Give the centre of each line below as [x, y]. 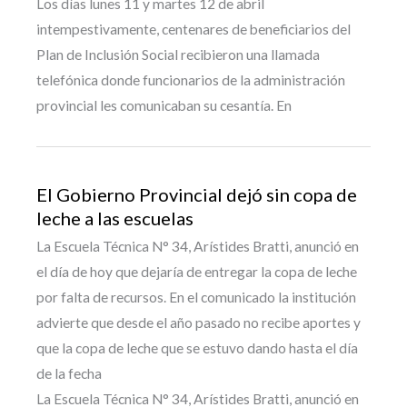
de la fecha [69, 374]
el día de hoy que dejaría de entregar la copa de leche [197, 272]
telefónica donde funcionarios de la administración [191, 80]
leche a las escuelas [115, 218]
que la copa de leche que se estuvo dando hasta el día [197, 348]
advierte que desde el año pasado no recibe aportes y [199, 323]
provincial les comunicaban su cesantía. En [164, 106]
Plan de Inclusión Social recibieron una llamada [178, 55]
